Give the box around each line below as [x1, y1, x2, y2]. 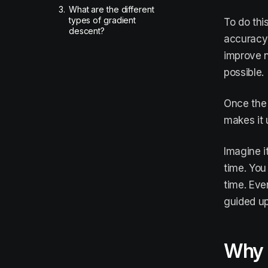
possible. [224, 66, 264, 78]
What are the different [68, 4, 154, 14]
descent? [68, 26, 105, 36]
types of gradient [68, 15, 136, 25]
